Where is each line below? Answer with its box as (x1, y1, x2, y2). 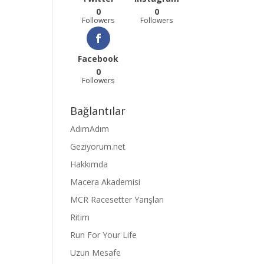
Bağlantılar (70, 103, 126, 118)
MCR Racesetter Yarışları (70, 193, 164, 205)
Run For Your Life (70, 229, 137, 240)
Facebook (78, 52, 119, 64)
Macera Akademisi (70, 176, 141, 187)
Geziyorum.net (70, 140, 126, 152)
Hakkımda (70, 158, 108, 170)
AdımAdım (70, 123, 110, 134)
